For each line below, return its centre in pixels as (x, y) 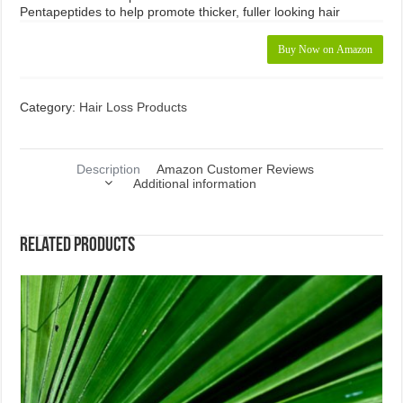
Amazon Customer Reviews (235, 170)
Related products (78, 246)
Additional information (195, 184)
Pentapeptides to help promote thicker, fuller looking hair (180, 11)
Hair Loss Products (134, 107)
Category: (50, 107)
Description (108, 170)
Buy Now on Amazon (325, 49)
